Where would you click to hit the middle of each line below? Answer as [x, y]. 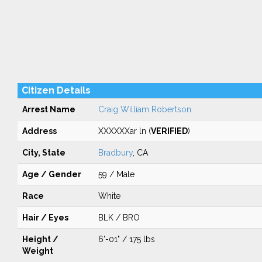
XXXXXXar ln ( [124, 131]
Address [39, 131]
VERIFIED [169, 131]
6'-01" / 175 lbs [126, 239]
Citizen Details [56, 90]
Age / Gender [51, 174]
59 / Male [116, 174]
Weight [37, 251]
